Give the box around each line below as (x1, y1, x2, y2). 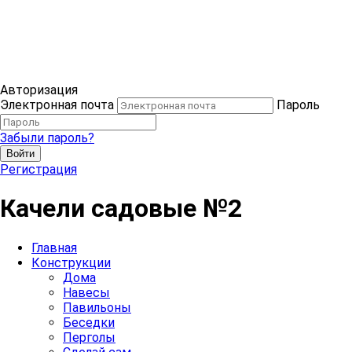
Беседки (63, 314, 115, 330)
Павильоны (63, 299, 131, 315)
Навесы (63, 284, 110, 300)
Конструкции (31, 255, 111, 270)
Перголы (63, 329, 115, 345)
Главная (31, 240, 77, 255)
